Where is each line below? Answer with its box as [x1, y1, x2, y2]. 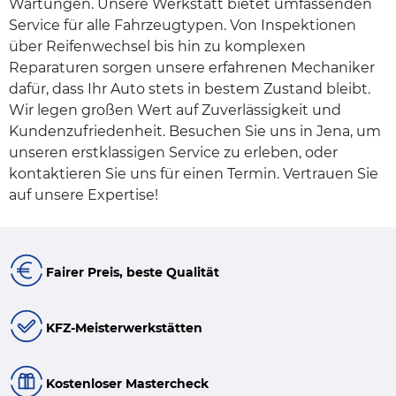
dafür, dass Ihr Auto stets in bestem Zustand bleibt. [9, 80, 370, 98]
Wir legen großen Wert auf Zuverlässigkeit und [9, 102, 341, 119]
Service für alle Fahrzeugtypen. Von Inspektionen [9, 17, 356, 34]
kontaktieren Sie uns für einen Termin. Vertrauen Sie [9, 165, 378, 183]
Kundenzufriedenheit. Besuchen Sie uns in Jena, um [9, 123, 381, 141]
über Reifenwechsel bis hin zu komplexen [9, 38, 306, 56]
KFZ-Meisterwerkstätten [45, 319, 202, 336]
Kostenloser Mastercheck [45, 375, 209, 392]
